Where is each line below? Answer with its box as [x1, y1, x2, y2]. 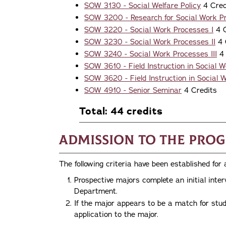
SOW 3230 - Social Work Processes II [84, 36, 215, 47]
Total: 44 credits [79, 104, 162, 118]
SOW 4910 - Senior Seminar [84, 85, 182, 95]
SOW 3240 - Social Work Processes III [84, 48, 217, 59]
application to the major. [74, 209, 158, 219]
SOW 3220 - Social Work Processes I [84, 24, 213, 35]
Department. [74, 186, 118, 196]
